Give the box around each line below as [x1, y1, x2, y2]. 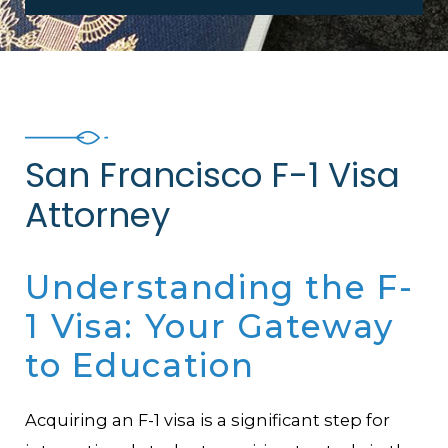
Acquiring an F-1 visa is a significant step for [25, 410, 391, 431]
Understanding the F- [25, 267, 414, 308]
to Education [25, 345, 255, 386]
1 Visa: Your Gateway [25, 306, 394, 347]
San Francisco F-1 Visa [25, 150, 401, 199]
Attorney [25, 190, 171, 239]
